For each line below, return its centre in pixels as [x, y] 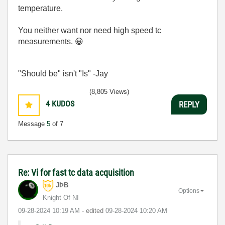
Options [189, 191]
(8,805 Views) [109, 92]
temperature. [41, 8]
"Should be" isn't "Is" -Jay [63, 74]
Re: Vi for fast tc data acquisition [76, 173]
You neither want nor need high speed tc [90, 30]
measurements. [46, 41]
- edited [94, 211]
